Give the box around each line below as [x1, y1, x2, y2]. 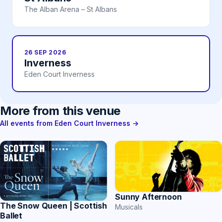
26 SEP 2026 [24, 49, 66, 56]
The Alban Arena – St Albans [24, 5, 117, 14]
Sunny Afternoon [115, 192, 182, 202]
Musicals [115, 203, 143, 212]
